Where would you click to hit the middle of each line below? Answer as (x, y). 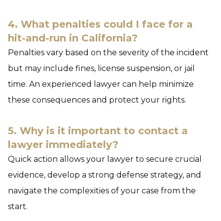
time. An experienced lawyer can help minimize (101, 84)
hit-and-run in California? (73, 38)
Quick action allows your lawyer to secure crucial (105, 159)
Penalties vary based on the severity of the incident (108, 52)
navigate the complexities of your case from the (102, 190)
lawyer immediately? (63, 144)
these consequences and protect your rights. (97, 100)
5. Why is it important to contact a (98, 130)
